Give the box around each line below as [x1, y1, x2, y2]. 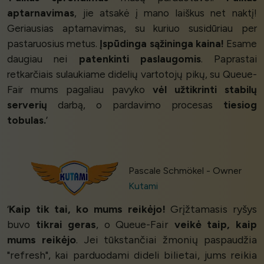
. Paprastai [200, 53, 257, 65]
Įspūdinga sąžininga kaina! [100, 38, 224, 50]
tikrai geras [35, 217, 97, 230]
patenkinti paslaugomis [78, 53, 201, 65]
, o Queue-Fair [96, 217, 174, 230]
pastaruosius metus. [7, 38, 100, 50]
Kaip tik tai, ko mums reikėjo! [9, 202, 166, 215]
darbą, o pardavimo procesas [47, 99, 223, 111]
